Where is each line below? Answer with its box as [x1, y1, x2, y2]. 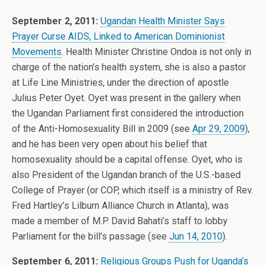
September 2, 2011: [12, 15, 98, 27]
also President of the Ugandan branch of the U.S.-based [12, 169, 241, 180]
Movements [12, 46, 62, 57]
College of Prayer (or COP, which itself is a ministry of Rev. [12, 185, 253, 196]
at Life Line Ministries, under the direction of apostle [12, 77, 229, 88]
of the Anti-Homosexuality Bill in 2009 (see [12, 123, 192, 134]
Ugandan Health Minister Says [101, 15, 225, 27]
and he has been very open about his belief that [12, 138, 207, 150]
